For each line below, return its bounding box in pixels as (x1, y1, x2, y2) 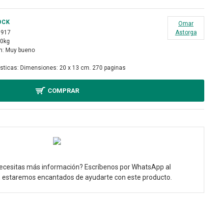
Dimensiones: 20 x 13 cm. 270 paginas (20, 64, 126, 71)
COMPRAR (47, 87, 79, 94)
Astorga (175, 29, 197, 36)
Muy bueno (5, 47, 35, 54)
